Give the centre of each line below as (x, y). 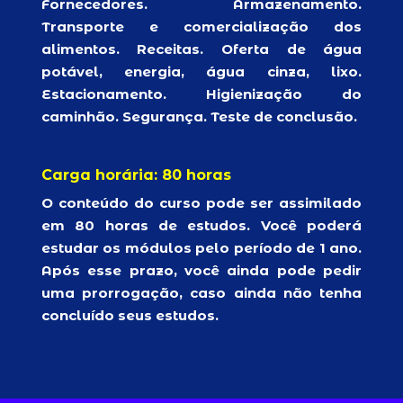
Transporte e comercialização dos (201, 27)
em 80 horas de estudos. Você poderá (201, 225)
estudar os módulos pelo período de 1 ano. (201, 248)
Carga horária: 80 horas (136, 175)
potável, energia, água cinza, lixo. (201, 72)
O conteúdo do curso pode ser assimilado (201, 203)
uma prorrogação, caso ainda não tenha (201, 293)
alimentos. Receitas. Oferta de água (201, 49)
